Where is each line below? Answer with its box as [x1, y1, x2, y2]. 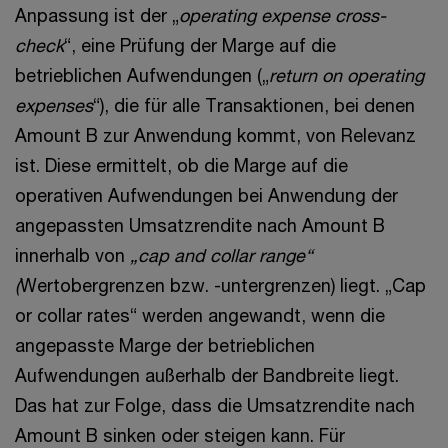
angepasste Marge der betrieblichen [15, 334, 315, 356]
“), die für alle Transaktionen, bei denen [93, 94, 415, 116]
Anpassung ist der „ [15, 4, 179, 26]
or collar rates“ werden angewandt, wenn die [15, 304, 385, 326]
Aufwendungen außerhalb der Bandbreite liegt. [15, 364, 399, 386]
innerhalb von [15, 244, 130, 266]
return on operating [269, 64, 424, 86]
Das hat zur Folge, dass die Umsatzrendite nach [15, 394, 415, 416]
